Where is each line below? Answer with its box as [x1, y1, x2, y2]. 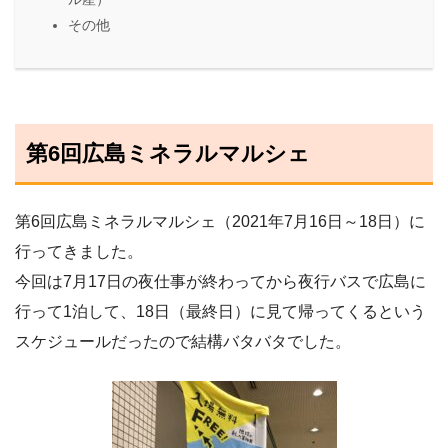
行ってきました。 [15, 243, 143, 261]
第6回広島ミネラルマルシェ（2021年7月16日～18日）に [15, 213, 425, 231]
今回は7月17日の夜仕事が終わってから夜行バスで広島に [15, 273, 426, 291]
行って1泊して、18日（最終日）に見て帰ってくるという [15, 303, 426, 321]
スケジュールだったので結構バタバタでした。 [15, 333, 351, 351]
